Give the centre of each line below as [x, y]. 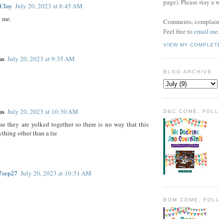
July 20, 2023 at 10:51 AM [56, 173]
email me [206, 32]
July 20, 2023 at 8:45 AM [49, 6]
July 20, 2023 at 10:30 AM [43, 112]
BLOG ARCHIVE [188, 71]
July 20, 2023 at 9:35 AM [41, 59]
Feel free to [179, 32]
